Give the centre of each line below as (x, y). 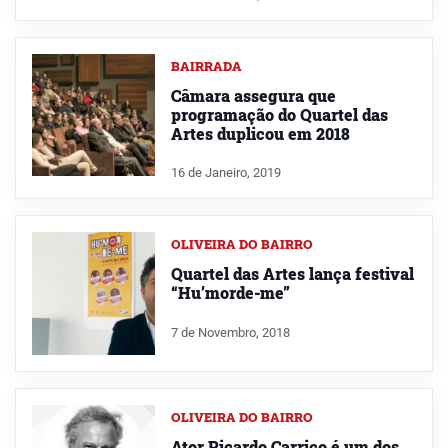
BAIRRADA (206, 65)
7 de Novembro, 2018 (230, 333)
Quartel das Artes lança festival (292, 274)
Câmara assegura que (253, 95)
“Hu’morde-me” (230, 293)
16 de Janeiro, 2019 (225, 173)
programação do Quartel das (279, 114)
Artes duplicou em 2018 (260, 133)
